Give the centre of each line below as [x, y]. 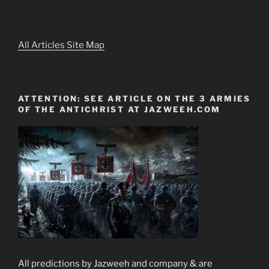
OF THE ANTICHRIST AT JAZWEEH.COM [119, 109]
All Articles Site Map [61, 45]
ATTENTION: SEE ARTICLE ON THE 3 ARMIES [134, 98]
